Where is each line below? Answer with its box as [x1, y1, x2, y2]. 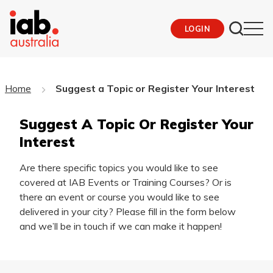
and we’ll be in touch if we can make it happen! [19, 219, 222, 232]
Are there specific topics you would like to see [19, 161, 218, 174]
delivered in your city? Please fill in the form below [19, 205, 236, 218]
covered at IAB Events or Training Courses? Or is [19, 175, 232, 188]
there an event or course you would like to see [19, 190, 219, 203]
